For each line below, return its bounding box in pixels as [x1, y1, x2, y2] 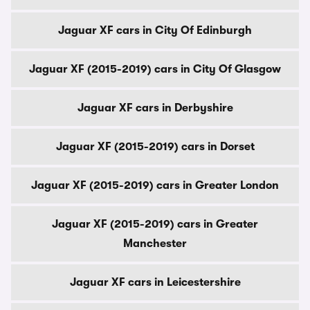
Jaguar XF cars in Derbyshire [77, 102, 233, 114]
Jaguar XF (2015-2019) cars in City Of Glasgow [29, 63, 281, 75]
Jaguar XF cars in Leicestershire [69, 276, 241, 289]
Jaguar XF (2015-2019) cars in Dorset [55, 140, 255, 153]
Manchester [123, 237, 187, 250]
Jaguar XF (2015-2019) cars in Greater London [31, 179, 279, 192]
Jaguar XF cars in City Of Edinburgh [58, 24, 252, 37]
